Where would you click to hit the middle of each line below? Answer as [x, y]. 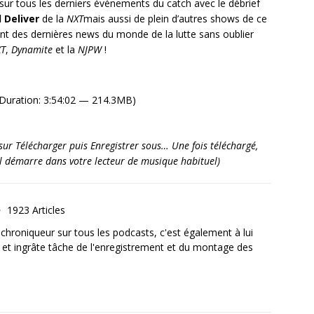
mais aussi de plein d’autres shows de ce [175, 19]
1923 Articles [36, 210]
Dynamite [32, 50]
